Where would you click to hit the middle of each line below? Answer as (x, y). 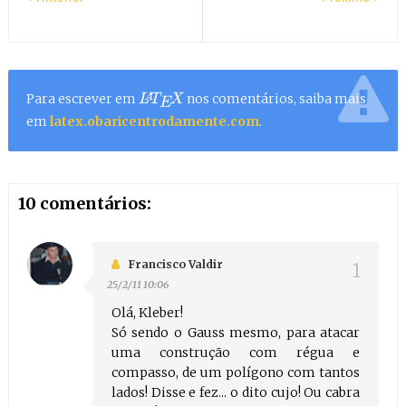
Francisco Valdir (175, 265)
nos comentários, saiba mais (275, 99)
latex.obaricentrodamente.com (154, 122)
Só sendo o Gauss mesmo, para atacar (236, 333)
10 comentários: (84, 204)
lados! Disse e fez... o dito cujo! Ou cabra (236, 393)
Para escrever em (82, 99)
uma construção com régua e (236, 353)
